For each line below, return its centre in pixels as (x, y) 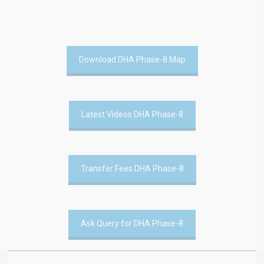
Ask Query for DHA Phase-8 (132, 224)
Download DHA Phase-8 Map (132, 60)
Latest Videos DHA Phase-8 (132, 114)
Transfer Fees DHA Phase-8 (132, 169)
